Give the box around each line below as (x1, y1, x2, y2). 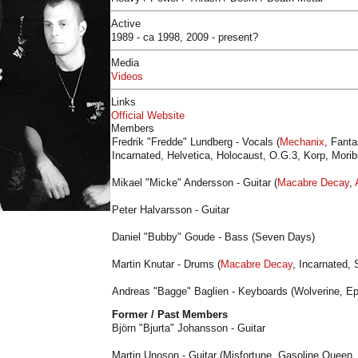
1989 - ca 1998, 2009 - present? (111, 31, 258, 43)
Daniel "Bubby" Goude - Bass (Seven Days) (112, 231, 315, 243)
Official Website (111, 109, 185, 121)
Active (111, 18, 141, 30)
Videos (111, 70, 143, 82)
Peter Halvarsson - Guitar (112, 204, 229, 216)
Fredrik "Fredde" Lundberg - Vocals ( (112, 136, 280, 148)
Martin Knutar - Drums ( (112, 258, 221, 270)
